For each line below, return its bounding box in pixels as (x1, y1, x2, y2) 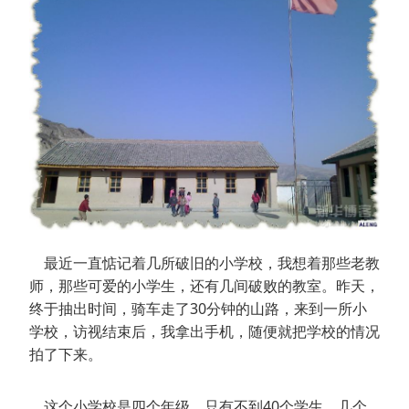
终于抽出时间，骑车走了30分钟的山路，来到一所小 (29, 299, 367, 320)
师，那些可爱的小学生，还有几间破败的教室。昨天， (29, 276, 380, 297)
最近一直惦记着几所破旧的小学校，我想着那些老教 (29, 253, 380, 274)
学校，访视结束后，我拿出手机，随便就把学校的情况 (29, 321, 380, 342)
